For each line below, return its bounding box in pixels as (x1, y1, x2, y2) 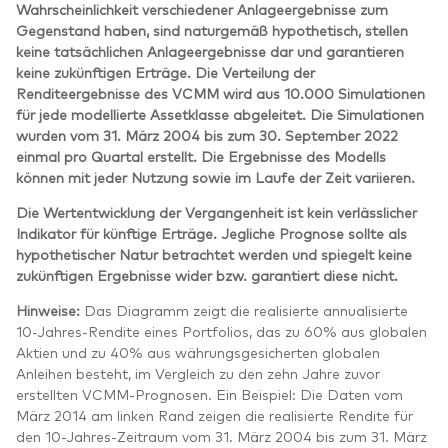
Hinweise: (16, 300, 80, 319)
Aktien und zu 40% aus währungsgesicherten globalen (16, 342, 380, 361)
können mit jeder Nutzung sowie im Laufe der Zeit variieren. (16, 167, 415, 186)
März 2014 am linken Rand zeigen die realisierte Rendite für (16, 405, 413, 424)
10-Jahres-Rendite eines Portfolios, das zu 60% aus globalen (16, 321, 427, 340)
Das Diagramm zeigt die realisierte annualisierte (80, 300, 408, 319)
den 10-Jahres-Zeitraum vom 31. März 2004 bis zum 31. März (16, 426, 427, 445)
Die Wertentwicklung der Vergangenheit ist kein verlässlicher (16, 202, 417, 221)
